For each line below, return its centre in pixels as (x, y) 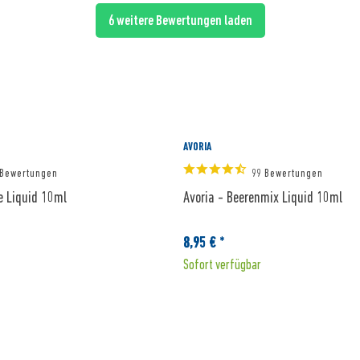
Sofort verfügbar (222, 264)
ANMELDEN (59, 35)
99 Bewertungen (287, 173)
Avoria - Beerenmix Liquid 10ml (263, 197)
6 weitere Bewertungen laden (180, 20)
